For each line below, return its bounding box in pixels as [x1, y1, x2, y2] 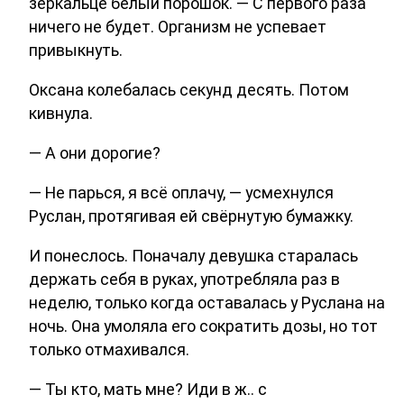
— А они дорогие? [29, 142, 161, 162]
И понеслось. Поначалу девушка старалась [29, 245, 358, 265]
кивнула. [29, 104, 93, 124]
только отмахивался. [29, 339, 189, 359]
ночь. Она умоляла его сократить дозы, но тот [29, 316, 378, 335]
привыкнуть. [29, 41, 123, 60]
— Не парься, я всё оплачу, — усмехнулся [29, 182, 334, 202]
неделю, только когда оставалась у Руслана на [29, 292, 385, 312]
